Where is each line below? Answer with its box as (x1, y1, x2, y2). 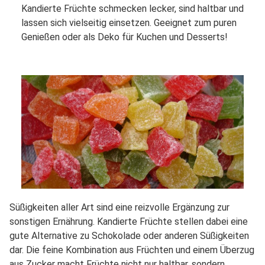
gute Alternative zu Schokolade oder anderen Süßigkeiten (9, 230, 249, 242)
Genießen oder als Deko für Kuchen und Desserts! (21, 31, 228, 43)
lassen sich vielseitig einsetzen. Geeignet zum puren (21, 17, 237, 29)
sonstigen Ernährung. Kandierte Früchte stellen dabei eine (9, 216, 248, 228)
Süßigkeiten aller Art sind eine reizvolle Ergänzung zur (9, 202, 230, 214)
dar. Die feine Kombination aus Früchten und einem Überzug (9, 244, 254, 256)
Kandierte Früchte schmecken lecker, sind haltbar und (21, 3, 244, 15)
